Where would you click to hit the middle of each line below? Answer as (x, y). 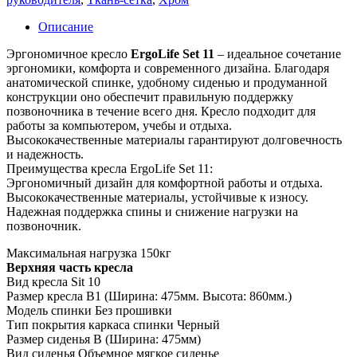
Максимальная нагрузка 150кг (89, 253)
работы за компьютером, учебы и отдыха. (119, 125)
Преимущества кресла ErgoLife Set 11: (110, 168)
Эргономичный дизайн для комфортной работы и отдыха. (165, 182)
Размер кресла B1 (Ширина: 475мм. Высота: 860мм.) (149, 296)
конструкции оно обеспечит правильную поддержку (150, 96)
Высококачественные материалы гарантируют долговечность (174, 139)
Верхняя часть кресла (70, 267)
